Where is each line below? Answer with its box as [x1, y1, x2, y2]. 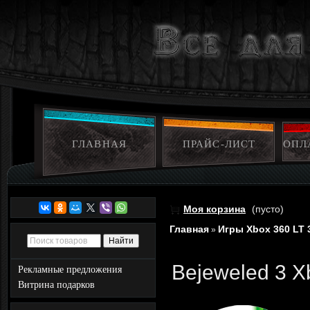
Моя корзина [183, 203, 246, 215]
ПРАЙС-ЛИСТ [183, 138, 255, 149]
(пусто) [252, 203, 284, 215]
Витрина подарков [18, 280, 95, 290]
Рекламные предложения [18, 264, 122, 275]
